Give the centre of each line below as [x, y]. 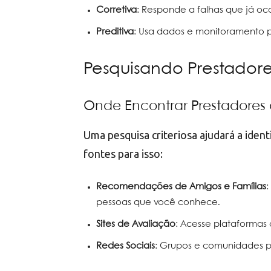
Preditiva [115, 32]
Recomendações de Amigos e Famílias [181, 187]
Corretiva [116, 11]
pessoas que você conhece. [158, 203]
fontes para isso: [123, 154]
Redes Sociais [126, 247]
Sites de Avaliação [136, 225]
